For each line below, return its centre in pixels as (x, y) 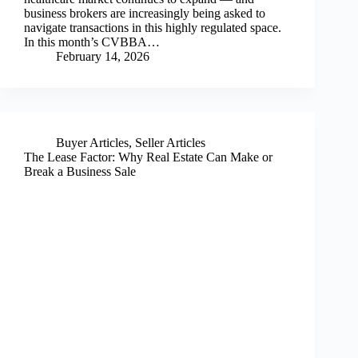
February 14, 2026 (103, 57)
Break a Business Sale (80, 172)
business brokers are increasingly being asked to (145, 14)
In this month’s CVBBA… (92, 42)
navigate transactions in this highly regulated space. (153, 28)
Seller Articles (170, 143)
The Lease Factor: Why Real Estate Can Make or (148, 157)
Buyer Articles (92, 143)
